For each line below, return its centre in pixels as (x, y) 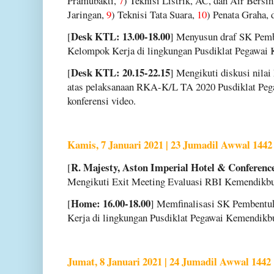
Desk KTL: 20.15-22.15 (120, 73)
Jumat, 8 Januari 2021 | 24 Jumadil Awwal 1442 (169, 262)
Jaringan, (87, 14)
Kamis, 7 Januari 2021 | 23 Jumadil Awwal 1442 (170, 145)
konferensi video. (102, 101)
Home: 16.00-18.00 (111, 203)
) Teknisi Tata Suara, (154, 14)
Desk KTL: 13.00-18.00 (120, 36)
